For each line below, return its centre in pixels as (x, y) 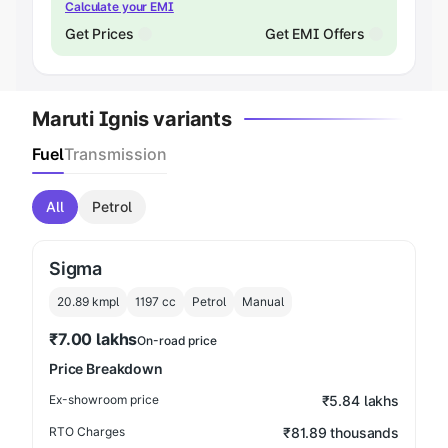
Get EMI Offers (314, 33)
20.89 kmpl (88, 301)
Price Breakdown (106, 368)
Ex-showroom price (104, 399)
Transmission (115, 154)
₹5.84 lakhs (360, 400)
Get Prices (99, 33)
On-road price (177, 340)
